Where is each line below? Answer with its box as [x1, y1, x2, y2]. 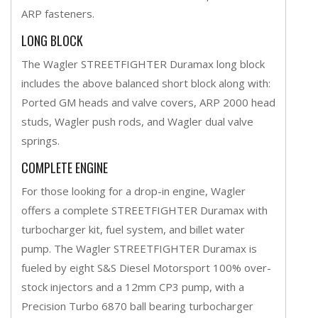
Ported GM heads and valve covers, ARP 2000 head [21, 94, 275, 109]
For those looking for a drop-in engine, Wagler [21, 183, 246, 198]
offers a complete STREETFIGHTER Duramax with [21, 202, 268, 217]
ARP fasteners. [21, 6, 94, 21]
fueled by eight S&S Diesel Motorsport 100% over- [21, 260, 271, 275]
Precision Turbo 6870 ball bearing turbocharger [21, 298, 253, 313]
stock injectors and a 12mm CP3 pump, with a [21, 279, 244, 294]
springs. [21, 133, 60, 148]
